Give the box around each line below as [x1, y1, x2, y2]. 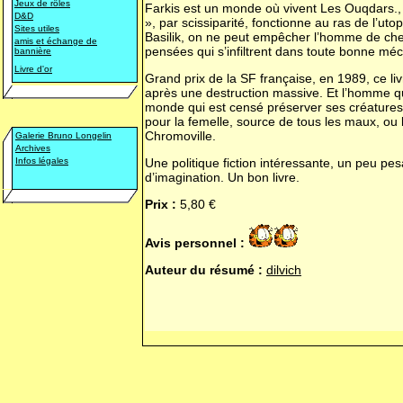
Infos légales [15, 156, 68, 166]
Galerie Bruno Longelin [15, 130, 112, 140]
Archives [15, 143, 50, 153]
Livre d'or [14, 64, 52, 74]
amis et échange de [14, 36, 97, 46]
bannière [14, 46, 51, 56]
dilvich [266, 263, 301, 277]
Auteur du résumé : [145, 263, 263, 277]
